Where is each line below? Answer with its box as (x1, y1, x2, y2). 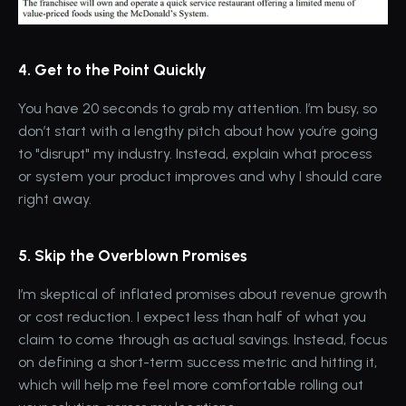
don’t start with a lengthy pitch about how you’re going (18, 121, 378, 140)
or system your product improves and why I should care (18, 167, 382, 185)
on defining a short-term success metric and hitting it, (18, 353, 377, 371)
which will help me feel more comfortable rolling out (18, 375, 363, 393)
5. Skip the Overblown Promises (18, 246, 247, 265)
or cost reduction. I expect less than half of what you (18, 307, 366, 325)
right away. (18, 189, 92, 208)
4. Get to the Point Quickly (18, 60, 207, 79)
